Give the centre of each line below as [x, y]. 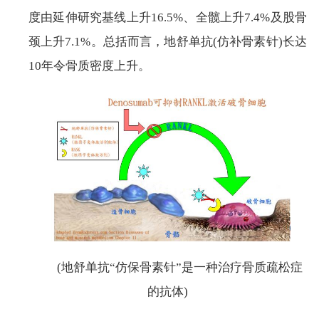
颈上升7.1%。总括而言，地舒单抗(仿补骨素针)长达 [168, 41]
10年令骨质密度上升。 [89, 66]
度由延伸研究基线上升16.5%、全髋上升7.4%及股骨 [168, 17]
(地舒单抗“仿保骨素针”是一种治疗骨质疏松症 [180, 267]
